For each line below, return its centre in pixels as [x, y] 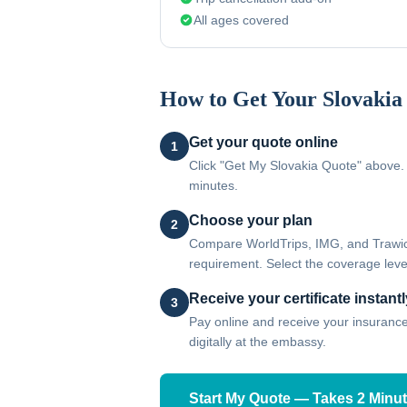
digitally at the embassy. [258, 342]
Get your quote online [263, 142]
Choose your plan [251, 220]
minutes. [213, 185]
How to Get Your [241, 99]
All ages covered [241, 20]
